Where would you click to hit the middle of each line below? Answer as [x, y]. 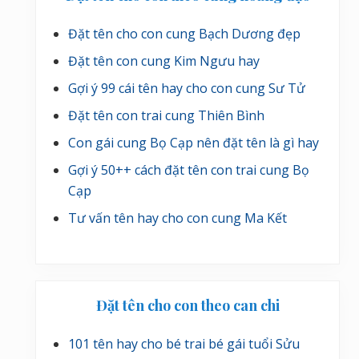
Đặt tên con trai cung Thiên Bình [166, 116]
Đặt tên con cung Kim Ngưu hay [164, 61]
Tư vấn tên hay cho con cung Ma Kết [177, 218]
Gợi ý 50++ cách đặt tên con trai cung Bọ [189, 170]
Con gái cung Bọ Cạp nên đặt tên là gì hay [194, 143]
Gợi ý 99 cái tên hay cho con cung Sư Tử [187, 89]
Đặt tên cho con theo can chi [188, 306]
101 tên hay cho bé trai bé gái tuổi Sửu [184, 344]
